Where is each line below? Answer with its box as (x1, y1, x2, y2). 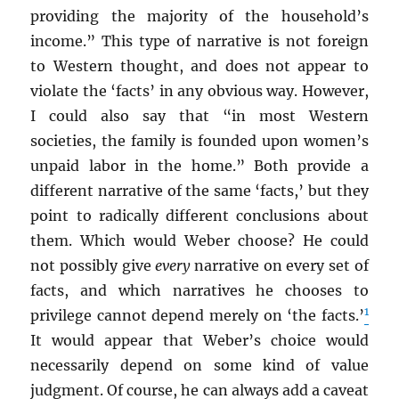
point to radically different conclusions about (30, 207, 369, 224)
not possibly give (30, 256, 156, 274)
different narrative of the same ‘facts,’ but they (30, 182, 369, 199)
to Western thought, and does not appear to (30, 57, 369, 75)
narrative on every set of (190, 256, 369, 274)
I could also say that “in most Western (30, 107, 369, 125)
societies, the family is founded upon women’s (30, 132, 369, 150)
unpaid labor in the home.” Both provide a (30, 157, 369, 175)
